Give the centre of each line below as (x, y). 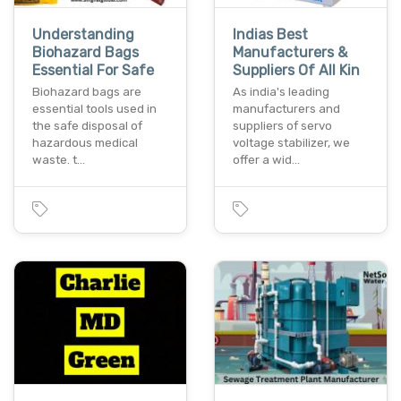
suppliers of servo (282, 125)
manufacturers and (286, 108)
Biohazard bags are (87, 91)
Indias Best (270, 34)
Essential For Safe (93, 70)
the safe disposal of (87, 125)
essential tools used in (94, 108)
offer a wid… (266, 159)
